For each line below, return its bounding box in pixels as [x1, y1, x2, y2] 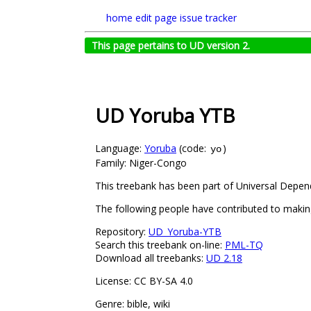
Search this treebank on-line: [95, 237, 225, 251]
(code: [176, 141, 209, 155]
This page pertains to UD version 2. [92, 39, 250, 52]
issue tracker [180, 11, 237, 24]
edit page [135, 11, 177, 24]
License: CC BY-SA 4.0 [95, 274, 193, 287]
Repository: [95, 224, 149, 238]
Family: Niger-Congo [95, 155, 187, 169]
